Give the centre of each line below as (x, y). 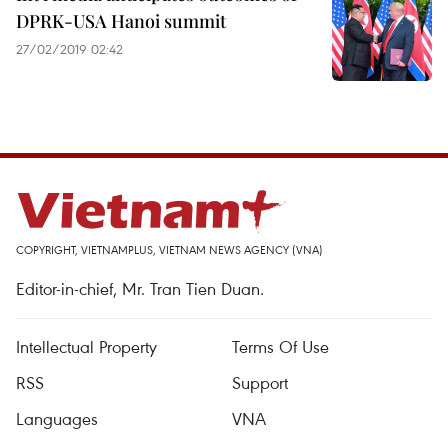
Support (260, 382)
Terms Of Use (280, 346)
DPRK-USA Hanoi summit (121, 21)
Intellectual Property (86, 346)
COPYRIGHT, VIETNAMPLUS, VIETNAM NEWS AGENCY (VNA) (169, 249)
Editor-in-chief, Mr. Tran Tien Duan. (140, 288)
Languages (57, 418)
